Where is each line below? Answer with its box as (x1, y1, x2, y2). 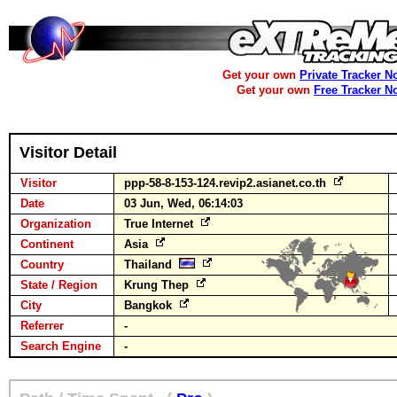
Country (20, 258, 64, 271)
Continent (20, 237, 74, 251)
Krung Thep (124, 278, 192, 292)
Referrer (20, 319, 64, 332)
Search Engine (20, 339, 101, 353)
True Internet (124, 217, 197, 230)
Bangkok (124, 299, 175, 312)
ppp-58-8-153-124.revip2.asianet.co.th (124, 176, 330, 190)
